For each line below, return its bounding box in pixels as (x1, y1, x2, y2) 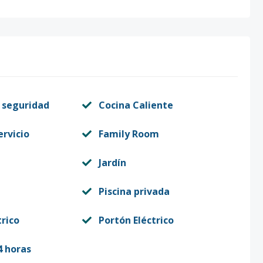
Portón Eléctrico (98, 214, 174, 227)
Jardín (98, 156, 126, 169)
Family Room (98, 127, 159, 140)
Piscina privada (98, 185, 170, 198)
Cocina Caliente (98, 99, 173, 112)
